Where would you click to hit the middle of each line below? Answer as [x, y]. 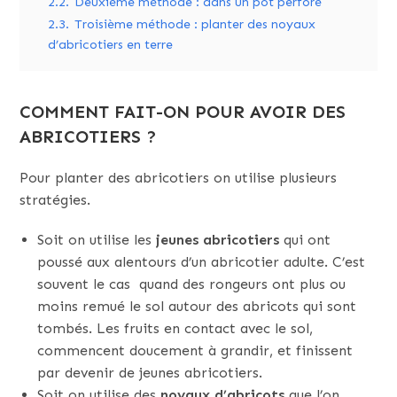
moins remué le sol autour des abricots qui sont [197, 306]
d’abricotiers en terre [111, 44]
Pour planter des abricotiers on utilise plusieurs [179, 178]
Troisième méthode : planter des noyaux [195, 24]
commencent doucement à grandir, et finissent [195, 350]
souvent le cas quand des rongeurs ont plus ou [192, 284]
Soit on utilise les [97, 240]
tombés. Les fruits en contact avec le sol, [175, 328]
